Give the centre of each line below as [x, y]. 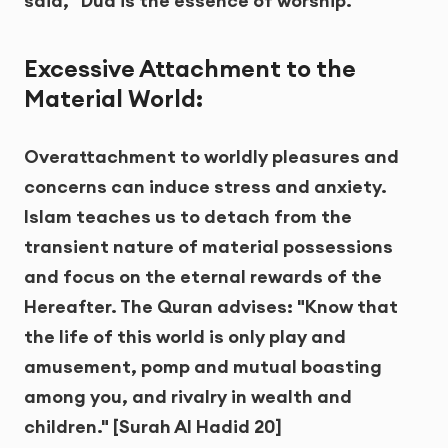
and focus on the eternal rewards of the [203, 276]
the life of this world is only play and [185, 336]
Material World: [113, 99]
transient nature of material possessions [208, 246]
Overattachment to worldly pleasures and [211, 156]
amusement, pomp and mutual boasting [203, 366]
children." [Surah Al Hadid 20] [153, 426]
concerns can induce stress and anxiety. [205, 186]
